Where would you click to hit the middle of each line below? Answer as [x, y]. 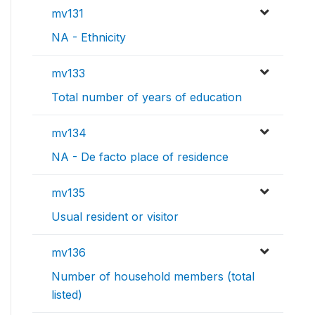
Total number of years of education [147, 97]
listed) [67, 295]
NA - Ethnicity [89, 38]
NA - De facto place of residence [140, 157]
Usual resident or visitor [115, 217]
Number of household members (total [153, 277]
